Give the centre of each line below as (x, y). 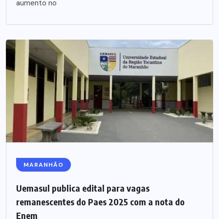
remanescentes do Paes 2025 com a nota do (100, 202)
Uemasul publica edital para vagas (83, 188)
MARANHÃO (44, 165)
